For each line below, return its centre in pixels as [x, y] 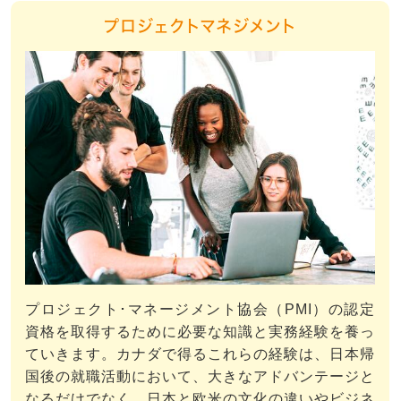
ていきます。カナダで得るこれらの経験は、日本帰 [200, 354]
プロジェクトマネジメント [200, 26]
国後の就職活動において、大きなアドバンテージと [200, 376]
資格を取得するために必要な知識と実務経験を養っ [200, 331]
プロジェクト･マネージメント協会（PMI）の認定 [200, 309]
